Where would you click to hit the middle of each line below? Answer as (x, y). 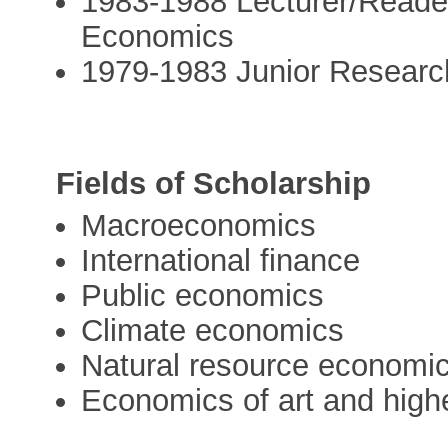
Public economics (203, 296)
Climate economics (213, 331)
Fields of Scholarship (214, 184)
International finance (221, 261)
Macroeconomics (199, 226)
